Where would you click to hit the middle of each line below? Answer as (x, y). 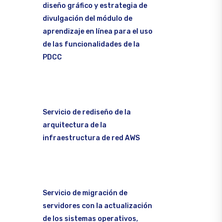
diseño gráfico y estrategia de (95, 5)
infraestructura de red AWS (91, 138)
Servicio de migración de (85, 193)
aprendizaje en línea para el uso (98, 31)
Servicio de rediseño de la (87, 112)
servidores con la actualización (97, 206)
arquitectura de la (75, 125)
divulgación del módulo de (87, 18)
